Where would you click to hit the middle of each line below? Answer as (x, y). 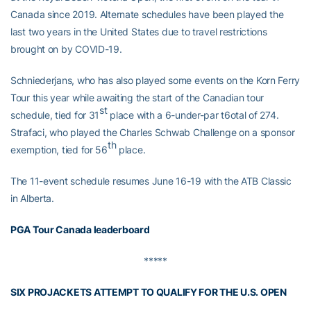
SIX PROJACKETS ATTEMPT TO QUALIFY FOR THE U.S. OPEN (149, 292)
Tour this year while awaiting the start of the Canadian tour (137, 98)
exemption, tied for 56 (59, 150)
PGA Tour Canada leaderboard (80, 230)
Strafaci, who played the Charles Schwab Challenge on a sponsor (153, 133)
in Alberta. (32, 199)
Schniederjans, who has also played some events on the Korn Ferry (155, 81)
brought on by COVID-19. (66, 49)
